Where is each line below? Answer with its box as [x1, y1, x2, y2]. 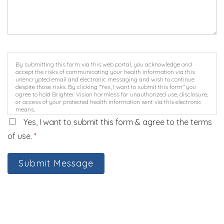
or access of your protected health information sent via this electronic [15, 98, 201, 106]
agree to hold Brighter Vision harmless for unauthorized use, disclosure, [15, 90, 208, 98]
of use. [7, 131, 34, 141]
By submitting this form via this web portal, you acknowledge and [15, 60, 192, 68]
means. [15, 105, 35, 113]
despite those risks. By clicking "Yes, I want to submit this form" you [15, 83, 196, 91]
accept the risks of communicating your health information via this [15, 68, 195, 76]
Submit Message [18, 157, 93, 169]
